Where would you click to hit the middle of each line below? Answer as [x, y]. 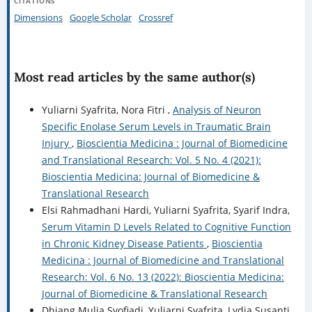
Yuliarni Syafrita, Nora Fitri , [107, 110]
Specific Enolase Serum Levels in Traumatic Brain [156, 127]
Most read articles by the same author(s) [134, 77]
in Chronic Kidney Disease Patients [124, 244]
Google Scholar [100, 18]
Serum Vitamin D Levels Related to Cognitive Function [166, 227]
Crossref [155, 18]
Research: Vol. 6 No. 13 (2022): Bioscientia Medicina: [163, 277]
